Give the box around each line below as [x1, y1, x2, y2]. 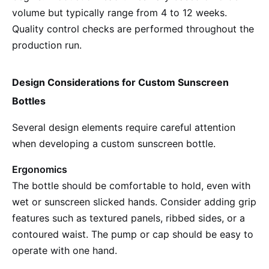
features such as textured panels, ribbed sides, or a [12, 212, 245, 224]
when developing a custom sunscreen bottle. [12, 138, 216, 150]
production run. [12, 39, 82, 51]
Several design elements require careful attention [12, 121, 235, 133]
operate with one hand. [12, 244, 117, 256]
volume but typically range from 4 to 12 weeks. [12, 7, 227, 19]
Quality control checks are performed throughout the [12, 23, 254, 35]
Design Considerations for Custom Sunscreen [12, 76, 229, 88]
